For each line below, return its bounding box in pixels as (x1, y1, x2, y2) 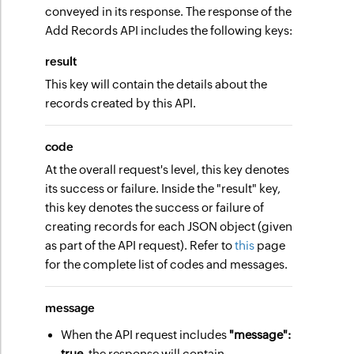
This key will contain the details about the (45, 77, 268, 91)
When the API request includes (61, 328, 230, 341)
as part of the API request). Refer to (45, 239, 235, 252)
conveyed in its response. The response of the (45, 5, 292, 18)
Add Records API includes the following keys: (45, 24, 293, 37)
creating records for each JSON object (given (45, 220, 293, 233)
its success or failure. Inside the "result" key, (45, 182, 281, 195)
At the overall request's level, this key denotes (45, 163, 290, 176)
